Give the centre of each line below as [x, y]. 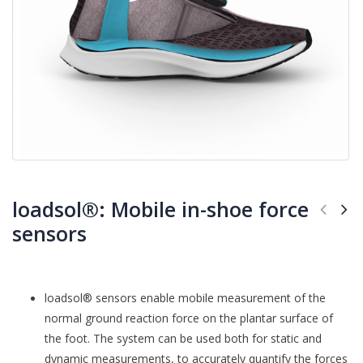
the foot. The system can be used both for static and [183, 339]
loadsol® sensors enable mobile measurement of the [185, 298]
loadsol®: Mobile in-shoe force [160, 209]
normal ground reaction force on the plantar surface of [189, 318]
